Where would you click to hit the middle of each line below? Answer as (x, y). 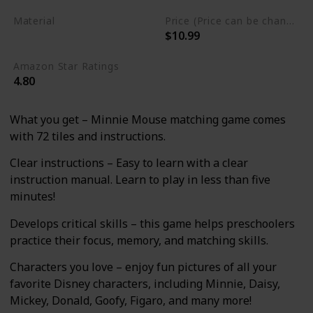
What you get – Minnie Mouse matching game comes (148, 119)
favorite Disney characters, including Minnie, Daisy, (145, 284)
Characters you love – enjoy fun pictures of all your (143, 267)
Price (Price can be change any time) (290, 20)
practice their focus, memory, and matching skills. (139, 240)
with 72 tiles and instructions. (88, 136)
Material (34, 20)
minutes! (32, 197)
